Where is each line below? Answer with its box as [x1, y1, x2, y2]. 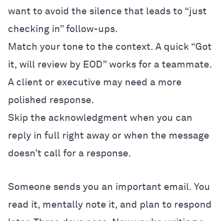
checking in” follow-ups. [8, 24, 118, 34]
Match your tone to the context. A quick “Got [8, 41, 212, 52]
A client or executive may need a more [8, 77, 182, 87]
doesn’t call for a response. [8, 148, 131, 158]
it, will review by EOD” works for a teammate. [8, 59, 212, 70]
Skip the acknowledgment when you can [8, 112, 192, 123]
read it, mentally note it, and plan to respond [8, 199, 212, 210]
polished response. [8, 95, 94, 105]
